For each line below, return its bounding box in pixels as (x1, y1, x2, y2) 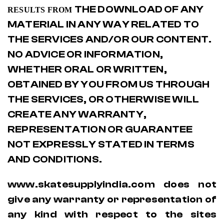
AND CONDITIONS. (7, 153, 102, 165)
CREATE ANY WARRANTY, (7, 108, 146, 120)
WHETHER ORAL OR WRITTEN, (7, 63, 167, 75)
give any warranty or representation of (7, 193, 216, 205)
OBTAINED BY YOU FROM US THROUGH (7, 78, 210, 90)
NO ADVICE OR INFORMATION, (7, 48, 163, 60)
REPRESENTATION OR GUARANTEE (7, 123, 193, 135)
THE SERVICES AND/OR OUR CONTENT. (7, 33, 212, 45)
